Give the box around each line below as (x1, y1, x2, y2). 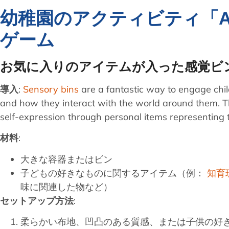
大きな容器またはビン (20, 153, 112, 165)
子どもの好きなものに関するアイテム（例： (20, 167, 207, 179)
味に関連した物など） (20, 180, 112, 193)
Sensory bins (23, 83, 79, 95)
